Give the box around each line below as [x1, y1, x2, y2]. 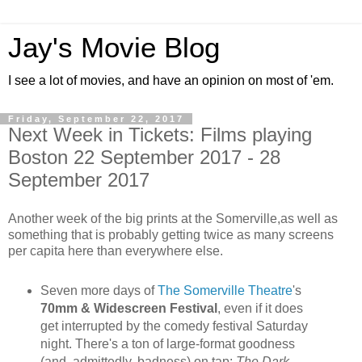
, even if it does [217, 301, 303, 315]
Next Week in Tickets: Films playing [8, 124, 312, 145]
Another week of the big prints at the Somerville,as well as [8, 211, 338, 225]
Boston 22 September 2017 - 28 [8, 146, 280, 168]
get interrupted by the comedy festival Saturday [40, 318, 308, 333]
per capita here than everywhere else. [8, 243, 223, 258]
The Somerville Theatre [157, 283, 293, 297]
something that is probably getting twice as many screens [8, 227, 334, 242]
